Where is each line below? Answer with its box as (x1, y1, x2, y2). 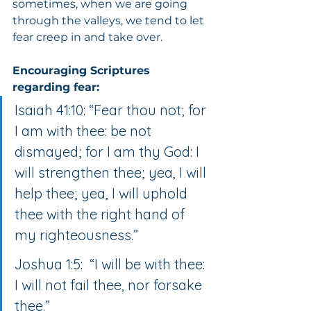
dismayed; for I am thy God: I (15, 142, 203, 160)
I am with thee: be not (15, 121, 155, 140)
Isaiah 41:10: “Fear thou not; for (15, 101, 210, 119)
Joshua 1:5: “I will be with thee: (15, 255, 208, 273)
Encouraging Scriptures (12, 63, 153, 77)
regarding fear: (12, 80, 99, 94)
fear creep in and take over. (12, 30, 162, 44)
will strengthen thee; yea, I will (15, 163, 210, 181)
